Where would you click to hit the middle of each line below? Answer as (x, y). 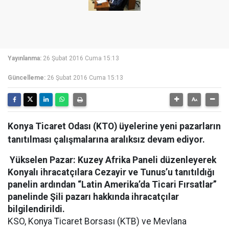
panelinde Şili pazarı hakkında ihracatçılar (93, 197)
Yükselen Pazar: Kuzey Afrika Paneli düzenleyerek (112, 160)
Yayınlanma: (25, 58)
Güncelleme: (27, 78)
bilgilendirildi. (37, 209)
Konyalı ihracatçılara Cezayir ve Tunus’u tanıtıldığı (111, 172)
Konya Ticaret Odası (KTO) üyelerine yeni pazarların (114, 126)
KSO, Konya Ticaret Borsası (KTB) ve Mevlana (97, 221)
